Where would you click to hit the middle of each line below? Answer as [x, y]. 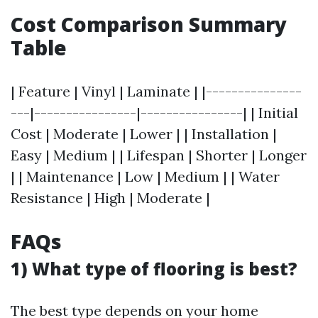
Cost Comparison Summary [149, 24]
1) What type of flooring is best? [154, 269]
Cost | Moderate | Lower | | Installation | [144, 134]
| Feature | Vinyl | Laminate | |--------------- [156, 91]
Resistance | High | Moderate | [110, 198]
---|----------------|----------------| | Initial [154, 113]
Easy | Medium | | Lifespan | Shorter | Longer [159, 155]
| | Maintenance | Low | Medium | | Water [145, 176]
